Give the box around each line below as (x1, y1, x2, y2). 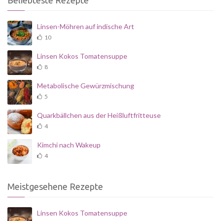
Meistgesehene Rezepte (7, 182, 103, 192)
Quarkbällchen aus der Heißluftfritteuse (37, 111, 161, 120)
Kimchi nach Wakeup (37, 141, 101, 149)
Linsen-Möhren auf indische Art (37, 22, 134, 31)
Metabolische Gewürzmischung (37, 81, 134, 90)
